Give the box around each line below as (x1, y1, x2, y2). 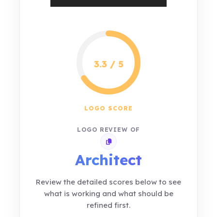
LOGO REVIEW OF (77, 126, 140, 133)
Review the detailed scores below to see (36, 177, 181, 186)
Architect (75, 151, 142, 169)
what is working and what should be (44, 189, 173, 198)
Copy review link (108, 139, 154, 147)
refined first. (87, 201, 130, 210)
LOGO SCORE (84, 105, 133, 112)
